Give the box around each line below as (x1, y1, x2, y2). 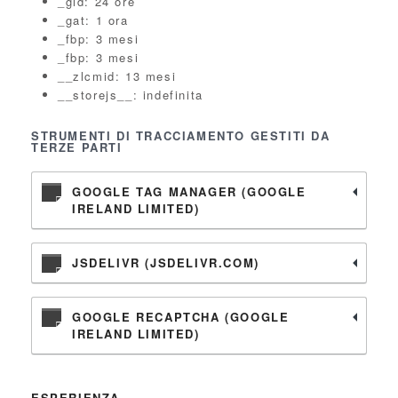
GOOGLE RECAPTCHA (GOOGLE (72, 308, 290, 325)
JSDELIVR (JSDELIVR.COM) (72, 254, 259, 271)
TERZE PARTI (31, 139, 123, 155)
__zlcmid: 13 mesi (58, 68, 177, 84)
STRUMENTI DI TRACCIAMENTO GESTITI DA (31, 127, 330, 144)
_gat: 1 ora (58, 12, 129, 28)
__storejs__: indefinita (58, 86, 203, 103)
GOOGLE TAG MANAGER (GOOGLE (72, 183, 306, 200)
